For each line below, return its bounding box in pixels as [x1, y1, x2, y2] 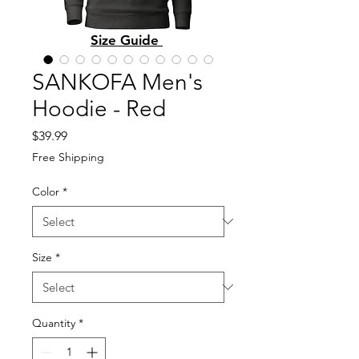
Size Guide [91, 31, 163, 48]
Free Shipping [32, 149, 104, 164]
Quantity [32, 315, 75, 330]
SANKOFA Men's [32, 68, 203, 95]
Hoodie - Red [32, 95, 166, 122]
